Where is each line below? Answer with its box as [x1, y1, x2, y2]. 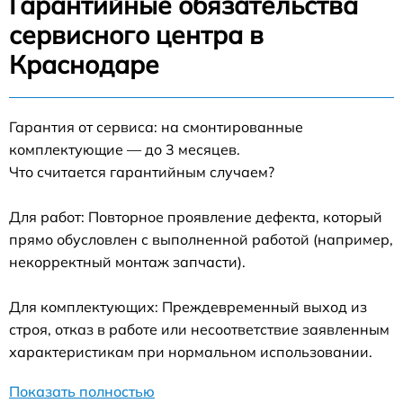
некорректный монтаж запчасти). [9, 253, 246, 272]
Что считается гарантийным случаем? [9, 163, 274, 182]
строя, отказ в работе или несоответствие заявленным [9, 320, 390, 339]
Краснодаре [9, 49, 159, 81]
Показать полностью [9, 382, 155, 401]
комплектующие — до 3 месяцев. [9, 140, 240, 159]
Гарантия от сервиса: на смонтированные [9, 118, 303, 137]
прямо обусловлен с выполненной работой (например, [9, 230, 393, 249]
